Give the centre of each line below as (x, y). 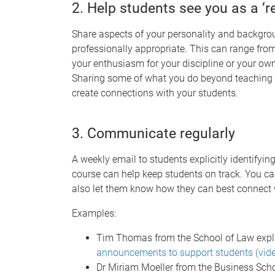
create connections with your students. (155, 93)
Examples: (94, 213)
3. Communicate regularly (153, 133)
